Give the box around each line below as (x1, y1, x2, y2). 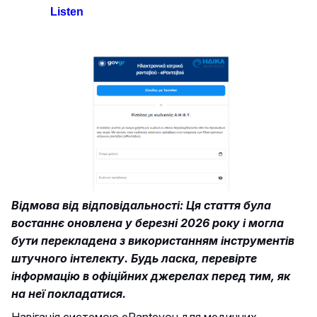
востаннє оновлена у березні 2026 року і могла (11, 215, 284, 230)
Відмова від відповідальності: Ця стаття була (11, 197, 271, 212)
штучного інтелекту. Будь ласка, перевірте (11, 250, 257, 265)
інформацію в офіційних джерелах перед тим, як (11, 268, 290, 283)
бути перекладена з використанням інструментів (11, 233, 294, 248)
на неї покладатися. (11, 286, 126, 301)
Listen (50, 6, 83, 18)
